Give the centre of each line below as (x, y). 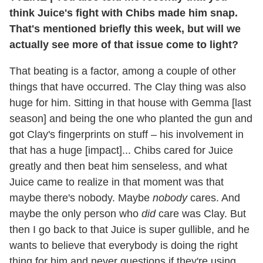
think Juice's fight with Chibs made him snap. (124, 13)
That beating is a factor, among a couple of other (123, 71)
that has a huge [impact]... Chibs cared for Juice (121, 151)
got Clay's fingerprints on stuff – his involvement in (127, 135)
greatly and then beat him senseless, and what (118, 166)
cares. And (214, 198)
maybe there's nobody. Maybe (81, 198)
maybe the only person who (75, 214)
